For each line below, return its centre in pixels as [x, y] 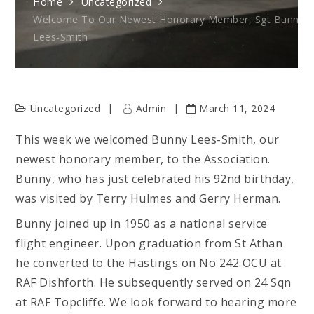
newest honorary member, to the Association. [143, 159]
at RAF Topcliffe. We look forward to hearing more [156, 302]
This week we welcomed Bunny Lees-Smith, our [148, 139]
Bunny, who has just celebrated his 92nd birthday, [155, 179]
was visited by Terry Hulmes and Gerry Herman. [148, 198]
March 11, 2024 [237, 108]
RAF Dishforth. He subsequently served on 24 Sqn [153, 282]
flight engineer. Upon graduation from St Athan [149, 243]
